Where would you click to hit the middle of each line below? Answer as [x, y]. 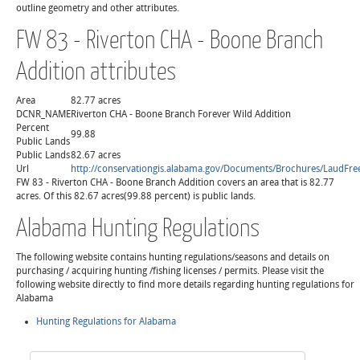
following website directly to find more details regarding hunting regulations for [185, 284]
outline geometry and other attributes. [98, 8]
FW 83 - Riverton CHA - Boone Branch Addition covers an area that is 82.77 [175, 182]
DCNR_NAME [43, 114]
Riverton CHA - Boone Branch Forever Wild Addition [181, 114]
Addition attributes [96, 70]
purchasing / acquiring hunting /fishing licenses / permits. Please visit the [170, 271]
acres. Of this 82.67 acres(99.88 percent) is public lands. [136, 196]
